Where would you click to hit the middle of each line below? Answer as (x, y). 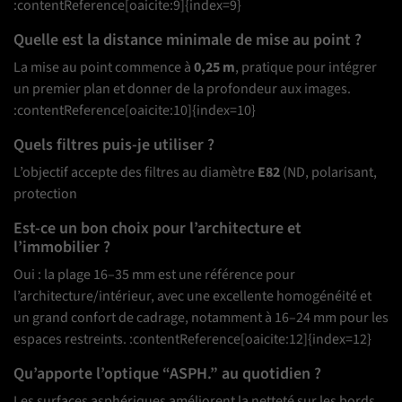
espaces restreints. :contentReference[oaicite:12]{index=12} (192, 340)
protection (45, 194)
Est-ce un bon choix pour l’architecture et (157, 229)
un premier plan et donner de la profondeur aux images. (182, 89)
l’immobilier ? (62, 248)
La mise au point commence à (104, 68)
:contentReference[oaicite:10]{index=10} (135, 111)
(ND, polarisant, (328, 173)
